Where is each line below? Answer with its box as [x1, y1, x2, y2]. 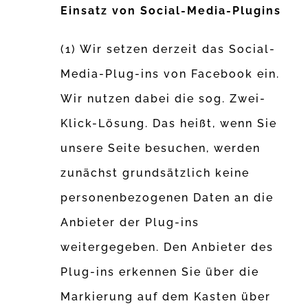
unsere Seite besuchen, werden [60, 142, 261, 155]
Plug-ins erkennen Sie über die [60, 265, 260, 279]
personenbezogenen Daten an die [60, 191, 274, 205]
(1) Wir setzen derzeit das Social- [60, 43, 276, 56]
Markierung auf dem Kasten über [60, 290, 272, 304]
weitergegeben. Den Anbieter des [60, 241, 274, 254]
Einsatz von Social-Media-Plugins [60, 4, 282, 18]
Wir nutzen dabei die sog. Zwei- [60, 92, 267, 106]
